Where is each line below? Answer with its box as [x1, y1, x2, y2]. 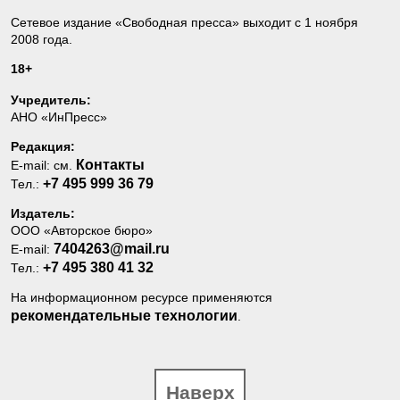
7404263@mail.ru [54, 240, 170, 256]
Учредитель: [11, 92, 91, 107]
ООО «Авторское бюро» [11, 222, 153, 237]
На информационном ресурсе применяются [11, 289, 272, 304]
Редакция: [11, 138, 75, 154]
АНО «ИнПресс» [11, 109, 107, 124]
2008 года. [11, 31, 72, 46]
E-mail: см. [11, 157, 76, 172]
